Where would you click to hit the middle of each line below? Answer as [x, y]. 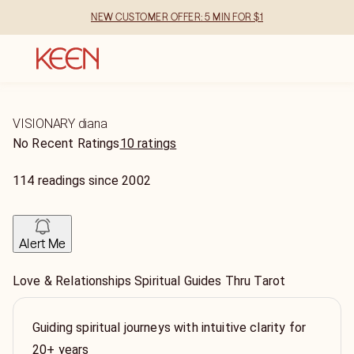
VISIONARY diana [60, 124]
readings [62, 181]
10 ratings [148, 143]
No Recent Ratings [66, 143]
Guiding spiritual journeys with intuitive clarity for [169, 328]
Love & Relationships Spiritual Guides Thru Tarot [149, 281]
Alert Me [43, 243]
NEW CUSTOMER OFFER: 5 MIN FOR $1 [177, 17]
